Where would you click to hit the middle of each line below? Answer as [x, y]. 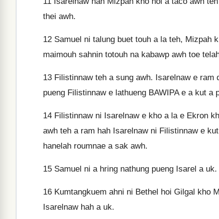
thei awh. [59, 16]
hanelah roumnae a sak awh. [95, 146]
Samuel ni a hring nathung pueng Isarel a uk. [134, 169]
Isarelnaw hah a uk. [79, 207]
